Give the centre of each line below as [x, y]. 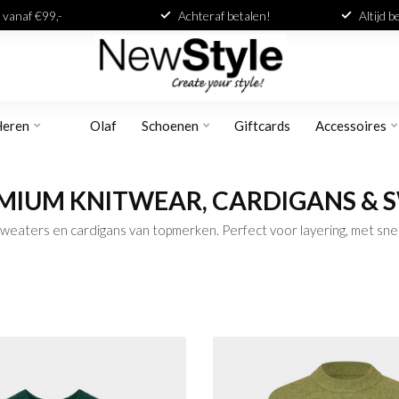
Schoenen [170, 126]
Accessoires [351, 126]
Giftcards [262, 126]
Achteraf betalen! [224, 15]
